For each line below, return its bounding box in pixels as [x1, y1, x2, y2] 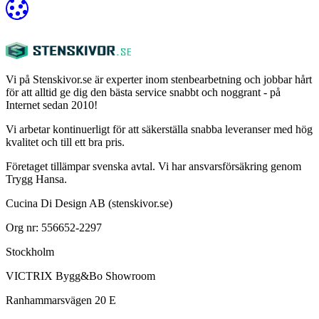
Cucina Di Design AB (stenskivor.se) [6, 197, 172, 209]
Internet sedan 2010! [6, 98, 98, 111]
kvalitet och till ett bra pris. [6, 135, 125, 148]
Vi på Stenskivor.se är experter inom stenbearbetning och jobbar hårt [6, 73, 312, 85]
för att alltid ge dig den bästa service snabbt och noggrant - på [6, 85, 281, 98]
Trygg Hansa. [6, 172, 67, 185]
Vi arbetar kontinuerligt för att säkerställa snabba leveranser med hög [6, 122, 313, 135]
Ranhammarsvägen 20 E [6, 293, 116, 306]
